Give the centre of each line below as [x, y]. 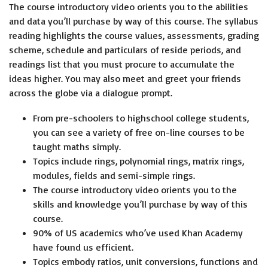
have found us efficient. [83, 247]
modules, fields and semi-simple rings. [114, 175]
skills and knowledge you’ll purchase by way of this [140, 204]
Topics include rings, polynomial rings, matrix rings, [138, 161]
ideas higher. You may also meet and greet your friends [125, 78]
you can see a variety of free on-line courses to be [139, 132]
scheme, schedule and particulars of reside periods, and [125, 50]
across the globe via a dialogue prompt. [91, 93]
